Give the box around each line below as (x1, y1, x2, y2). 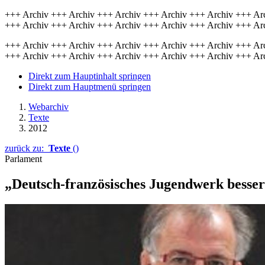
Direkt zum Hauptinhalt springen (28, 71, 151, 81)
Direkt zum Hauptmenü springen (28, 82, 151, 92)
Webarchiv (28, 102, 69, 112)
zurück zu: (5, 143, 49, 153)
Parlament (5, 154, 42, 164)
